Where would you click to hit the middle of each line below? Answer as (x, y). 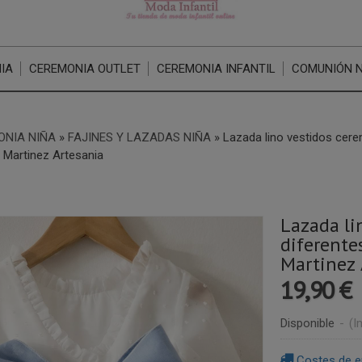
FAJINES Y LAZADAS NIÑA (139, 137)
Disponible (307, 323)
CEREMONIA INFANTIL (217, 69)
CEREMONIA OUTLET (85, 69)
